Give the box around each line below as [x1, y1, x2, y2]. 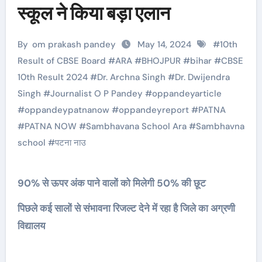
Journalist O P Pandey [50, 88, 143, 99]
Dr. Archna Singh [96, 71, 166, 83]
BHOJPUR [141, 55, 181, 67]
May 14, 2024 [135, 39, 194, 50]
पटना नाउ [54, 137, 86, 149]
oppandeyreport [118, 104, 189, 116]
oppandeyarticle [151, 88, 222, 99]
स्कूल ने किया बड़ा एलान [17, 2, 170, 25]
